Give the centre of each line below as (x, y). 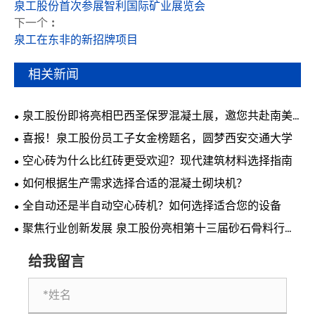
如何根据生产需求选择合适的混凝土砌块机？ (135, 184)
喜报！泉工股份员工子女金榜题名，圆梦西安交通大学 (157, 139)
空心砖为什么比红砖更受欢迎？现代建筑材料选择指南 (157, 161)
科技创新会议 (48, 244)
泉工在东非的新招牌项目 (76, 40)
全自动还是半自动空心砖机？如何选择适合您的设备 (152, 206)
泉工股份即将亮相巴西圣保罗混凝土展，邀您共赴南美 (157, 116)
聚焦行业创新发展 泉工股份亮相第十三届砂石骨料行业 (159, 229)
